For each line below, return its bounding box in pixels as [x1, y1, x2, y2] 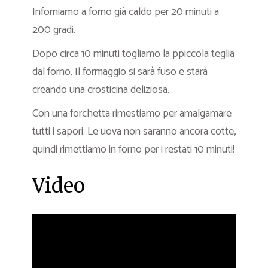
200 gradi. [32, 21, 75, 39]
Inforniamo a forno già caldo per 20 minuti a [32, 3, 219, 21]
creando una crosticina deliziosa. [32, 81, 169, 99]
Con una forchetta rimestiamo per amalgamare [32, 105, 232, 123]
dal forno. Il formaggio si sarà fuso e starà [32, 63, 208, 81]
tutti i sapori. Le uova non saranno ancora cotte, [32, 123, 236, 141]
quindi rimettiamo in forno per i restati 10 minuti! [32, 141, 234, 159]
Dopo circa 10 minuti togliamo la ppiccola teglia [32, 45, 234, 63]
